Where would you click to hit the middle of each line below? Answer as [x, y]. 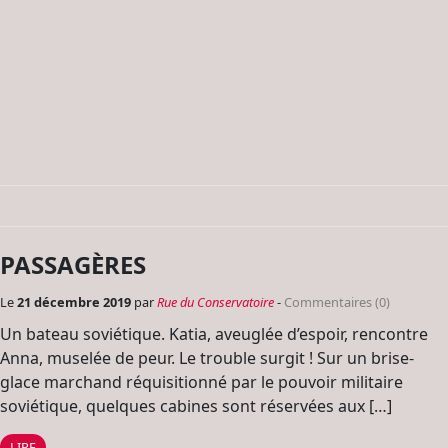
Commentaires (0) [337, 302]
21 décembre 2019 [75, 302]
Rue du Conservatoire [215, 302]
